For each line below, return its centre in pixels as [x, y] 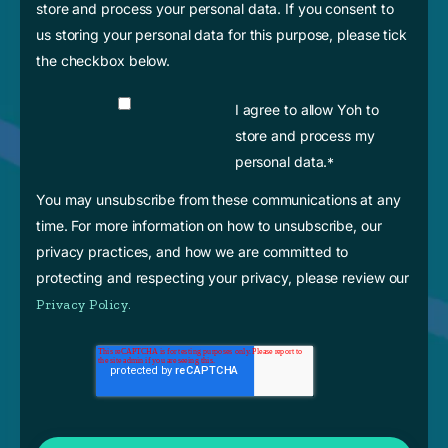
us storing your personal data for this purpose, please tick [222, 35]
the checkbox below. [103, 61]
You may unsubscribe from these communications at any [218, 200]
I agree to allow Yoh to [306, 109]
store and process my [304, 135]
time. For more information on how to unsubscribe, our [209, 226]
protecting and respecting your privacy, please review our [223, 278]
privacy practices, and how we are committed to [192, 252]
